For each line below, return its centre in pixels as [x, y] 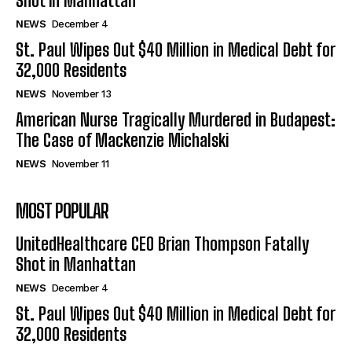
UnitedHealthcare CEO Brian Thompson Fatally [162, 244]
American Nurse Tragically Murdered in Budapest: [176, 119]
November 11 [79, 163]
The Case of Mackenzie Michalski [122, 140]
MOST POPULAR [62, 211]
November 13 [81, 93]
